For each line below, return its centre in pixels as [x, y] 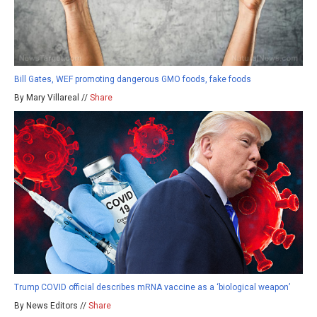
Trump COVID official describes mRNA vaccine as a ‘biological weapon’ [152, 287]
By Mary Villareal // [52, 97]
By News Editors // [51, 305]
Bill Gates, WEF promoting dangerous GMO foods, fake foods [133, 79]
